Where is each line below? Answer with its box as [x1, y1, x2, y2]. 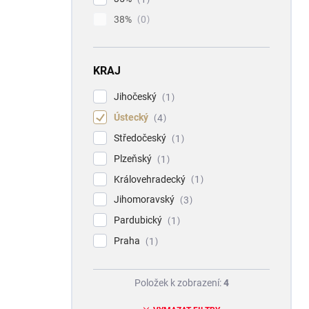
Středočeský [114, 132, 168, 143]
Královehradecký [114, 173, 188, 185]
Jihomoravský [114, 194, 177, 206]
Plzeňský [114, 152, 154, 164]
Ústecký [114, 112, 150, 123]
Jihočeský [114, 91, 159, 103]
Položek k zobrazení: [134, 277, 223, 288]
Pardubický [114, 215, 164, 226]
